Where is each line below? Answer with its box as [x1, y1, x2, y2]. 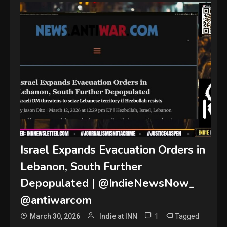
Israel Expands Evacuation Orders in [20, 142, 206, 158]
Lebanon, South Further [20, 159, 142, 175]
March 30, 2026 [30, 212, 81, 221]
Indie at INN [99, 212, 138, 221]
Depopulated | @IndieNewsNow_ [20, 176, 195, 192]
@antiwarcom [20, 193, 92, 208]
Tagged [175, 212, 200, 221]
